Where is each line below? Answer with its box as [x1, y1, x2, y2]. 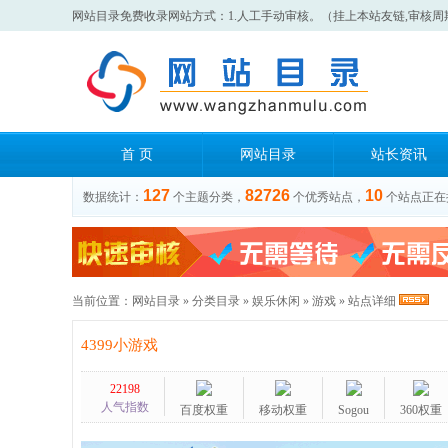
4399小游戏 [81, 337, 158, 353]
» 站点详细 [336, 294, 399, 308]
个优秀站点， [293, 190, 365, 204]
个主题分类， [173, 190, 245, 204]
